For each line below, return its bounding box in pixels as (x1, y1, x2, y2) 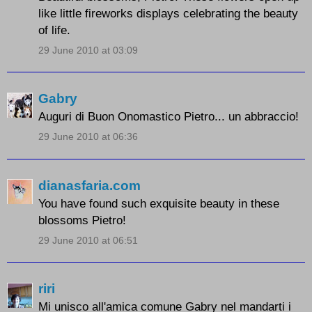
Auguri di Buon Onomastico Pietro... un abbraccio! (38, 109, 299, 124)
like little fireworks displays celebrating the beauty (38, 6, 298, 20)
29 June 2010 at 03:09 (38, 44, 138, 56)
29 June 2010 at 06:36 (38, 131, 138, 143)
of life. (38, 22, 70, 37)
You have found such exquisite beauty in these (38, 196, 279, 210)
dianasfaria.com (38, 178, 141, 193)
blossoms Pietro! (38, 212, 126, 227)
